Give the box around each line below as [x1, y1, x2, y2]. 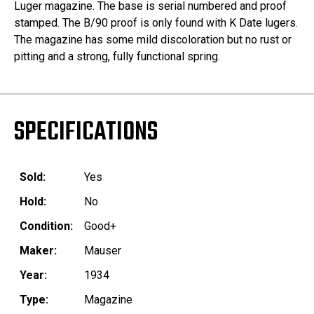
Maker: [20, 244, 57, 258]
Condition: [20, 219, 73, 233]
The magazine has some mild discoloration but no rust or [14, 33, 292, 47]
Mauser [84, 244, 121, 258]
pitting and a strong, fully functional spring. [14, 50, 220, 64]
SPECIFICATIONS [14, 113, 158, 153]
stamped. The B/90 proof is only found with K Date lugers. [14, 16, 298, 30]
